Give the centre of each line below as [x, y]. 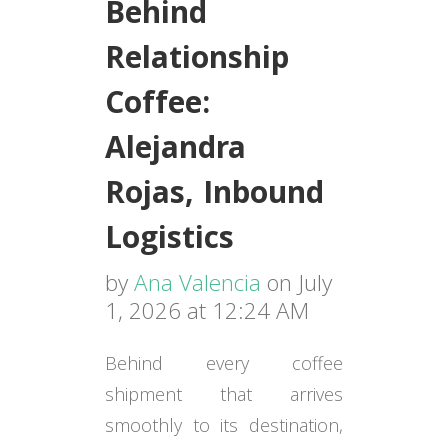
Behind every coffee [224, 362]
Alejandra [175, 152]
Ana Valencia [197, 283]
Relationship [196, 62]
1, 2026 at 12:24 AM [206, 311]
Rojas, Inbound [214, 197]
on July [296, 283]
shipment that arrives [224, 393]
